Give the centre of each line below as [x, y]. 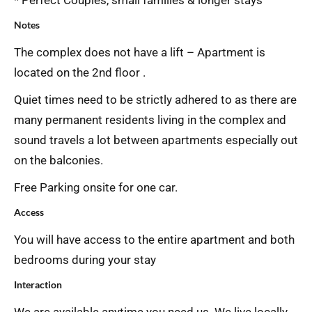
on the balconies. [58, 160]
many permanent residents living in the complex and [150, 120]
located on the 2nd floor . [80, 72]
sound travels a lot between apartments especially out [156, 140]
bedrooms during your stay [85, 260]
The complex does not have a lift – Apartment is [140, 52]
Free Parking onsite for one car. [96, 187]
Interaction [38, 284]
